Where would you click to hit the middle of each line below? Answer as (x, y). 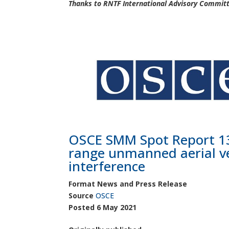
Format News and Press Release (128, 184)
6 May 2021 (117, 207)
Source (82, 195)
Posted (83, 207)
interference (107, 166)
